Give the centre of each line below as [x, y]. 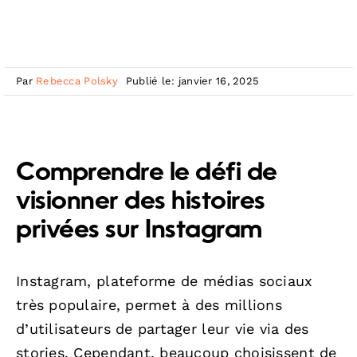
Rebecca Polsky [77, 81]
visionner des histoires [141, 202]
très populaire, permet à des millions [149, 304]
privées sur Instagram [139, 231]
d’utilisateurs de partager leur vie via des [163, 328]
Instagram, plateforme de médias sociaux [165, 280]
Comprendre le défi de [147, 173]
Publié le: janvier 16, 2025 [192, 81]
